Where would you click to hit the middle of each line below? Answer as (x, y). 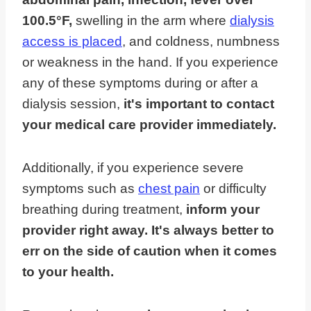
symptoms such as (80, 189)
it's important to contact (199, 104)
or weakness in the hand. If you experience (150, 62)
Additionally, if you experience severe (133, 168)
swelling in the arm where (153, 21)
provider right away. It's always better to (148, 230)
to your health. (68, 272)
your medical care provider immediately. (149, 125)
